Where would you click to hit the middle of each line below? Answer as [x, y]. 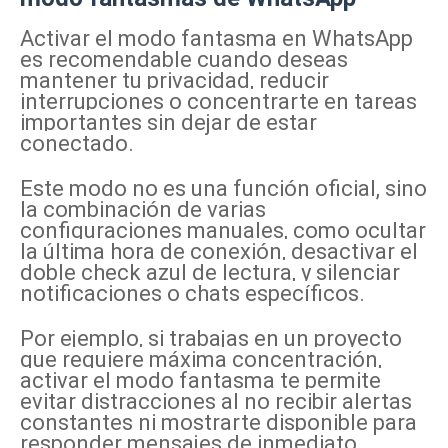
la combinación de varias [143, 209]
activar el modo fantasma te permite [200, 380]
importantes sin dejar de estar [168, 122]
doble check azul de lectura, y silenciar [210, 272]
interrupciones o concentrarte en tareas [218, 101]
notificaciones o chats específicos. [192, 293]
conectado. [77, 143]
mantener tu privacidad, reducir [174, 80]
